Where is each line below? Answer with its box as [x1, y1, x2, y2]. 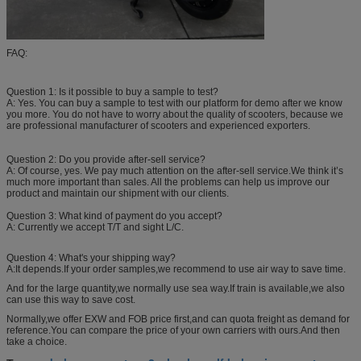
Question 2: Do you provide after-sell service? [6, 153, 205, 165]
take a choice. [6, 335, 67, 347]
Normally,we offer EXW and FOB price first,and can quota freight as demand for [6, 313, 350, 325]
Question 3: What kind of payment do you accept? [6, 210, 222, 222]
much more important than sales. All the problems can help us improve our [6, 176, 330, 188]
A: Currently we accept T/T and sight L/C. [6, 221, 184, 233]
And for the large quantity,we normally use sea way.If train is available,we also [6, 282, 345, 294]
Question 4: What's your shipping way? [6, 251, 176, 263]
